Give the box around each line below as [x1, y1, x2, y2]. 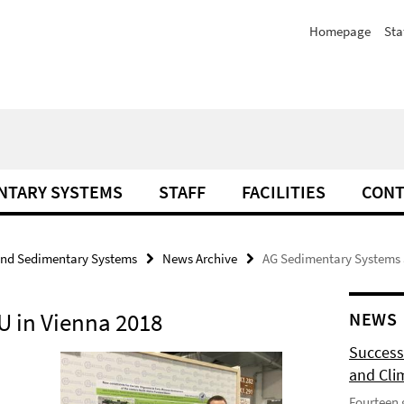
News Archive [162, 250, 237, 267]
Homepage [309, 23, 371, 40]
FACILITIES [242, 180, 326, 203]
